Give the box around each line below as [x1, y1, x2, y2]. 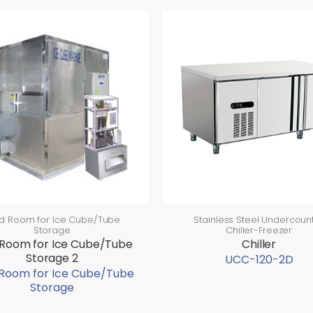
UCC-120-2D [224, 252, 293, 268]
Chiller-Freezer [226, 224, 293, 238]
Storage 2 [26, 250, 78, 267]
